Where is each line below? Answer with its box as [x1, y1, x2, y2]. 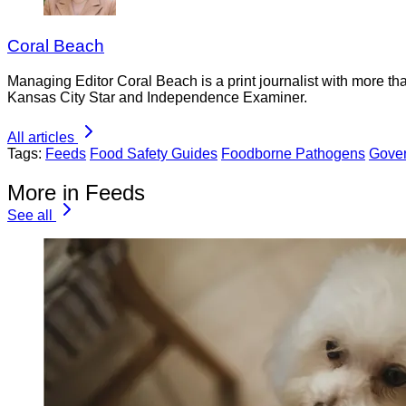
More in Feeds [7, 179, 145, 205]
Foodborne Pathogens [221, 145, 365, 161]
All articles [7, 129, 74, 145]
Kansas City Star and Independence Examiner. [7, 89, 307, 105]
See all [7, 207, 53, 223]
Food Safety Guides [90, 145, 217, 161]
